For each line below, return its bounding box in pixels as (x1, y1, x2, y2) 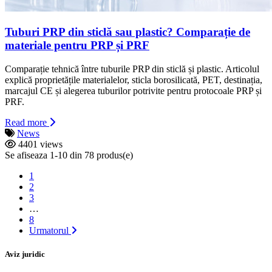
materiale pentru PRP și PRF (5, 39, 149, 52)
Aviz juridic (5, 249, 45, 259)
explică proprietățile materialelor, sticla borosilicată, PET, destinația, (5, 74, 262, 85)
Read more (5, 117, 47, 127)
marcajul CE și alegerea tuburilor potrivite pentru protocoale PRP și (5, 85, 262, 96)
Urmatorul (29, 225, 71, 236)
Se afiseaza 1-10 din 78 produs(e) (5, 149, 133, 160)
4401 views (18, 138, 63, 149)
